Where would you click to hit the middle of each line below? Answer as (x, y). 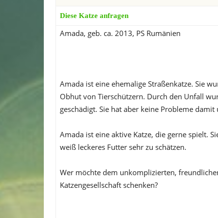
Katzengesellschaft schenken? (109, 185)
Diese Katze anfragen (94, 15)
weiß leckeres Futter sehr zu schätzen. (123, 147)
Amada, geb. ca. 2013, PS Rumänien (120, 33)
